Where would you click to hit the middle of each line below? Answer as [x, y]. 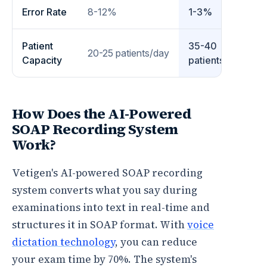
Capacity [42, 60]
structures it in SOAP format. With [100, 225]
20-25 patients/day [128, 53]
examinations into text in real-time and [111, 207]
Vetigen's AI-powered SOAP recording [107, 173]
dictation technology [63, 242]
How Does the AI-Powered [102, 114]
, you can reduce [156, 242]
